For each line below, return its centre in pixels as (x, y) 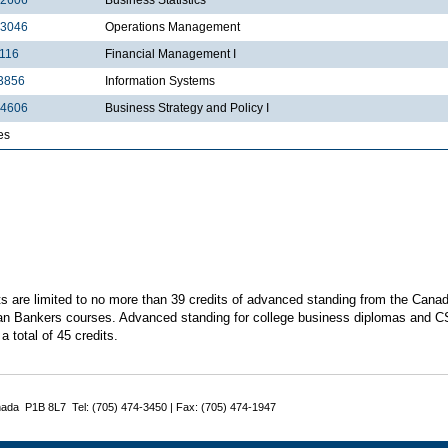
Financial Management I (170, 53)
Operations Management (172, 26)
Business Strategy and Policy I (187, 107)
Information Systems (160, 80)
